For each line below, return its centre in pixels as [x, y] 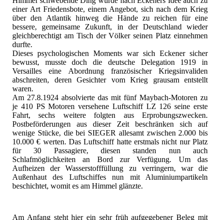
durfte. [22, 45]
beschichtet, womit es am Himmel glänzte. [78, 186]
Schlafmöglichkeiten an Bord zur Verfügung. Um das [110, 160]
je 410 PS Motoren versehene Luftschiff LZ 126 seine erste [110, 107]
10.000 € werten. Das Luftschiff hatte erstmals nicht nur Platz [110, 142]
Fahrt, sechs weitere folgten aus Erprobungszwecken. [110, 115]
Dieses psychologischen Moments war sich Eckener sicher [110, 54]
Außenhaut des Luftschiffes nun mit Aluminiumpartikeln [110, 177]
